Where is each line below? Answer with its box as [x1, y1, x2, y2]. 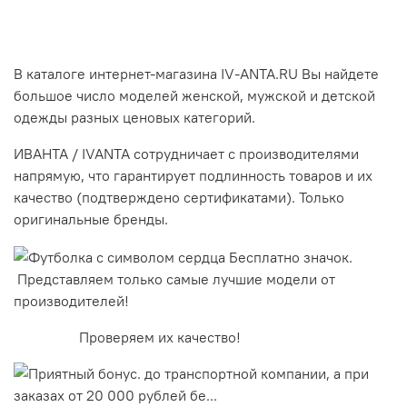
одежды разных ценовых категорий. [14, 108, 255, 127]
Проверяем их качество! [14, 328, 241, 347]
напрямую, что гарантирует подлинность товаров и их [14, 166, 372, 185]
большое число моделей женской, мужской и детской [14, 86, 375, 105]
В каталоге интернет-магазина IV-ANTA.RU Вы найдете [14, 65, 379, 84]
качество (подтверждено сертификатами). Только [14, 188, 344, 207]
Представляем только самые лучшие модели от [14, 270, 335, 289]
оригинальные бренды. [14, 210, 168, 229]
